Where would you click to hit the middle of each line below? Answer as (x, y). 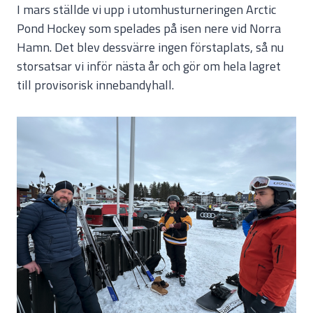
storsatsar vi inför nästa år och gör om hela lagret (149, 66)
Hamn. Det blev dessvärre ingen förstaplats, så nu (150, 48)
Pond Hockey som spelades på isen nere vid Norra (149, 29)
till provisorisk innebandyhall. (95, 85)
